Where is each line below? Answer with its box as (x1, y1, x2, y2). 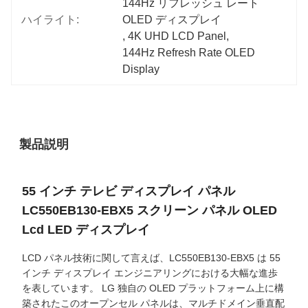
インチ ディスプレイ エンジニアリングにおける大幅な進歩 (22, 267, 278, 278)
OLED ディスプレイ (122, 14, 222, 25)
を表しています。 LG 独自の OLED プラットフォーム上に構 (22, 283, 284, 294)
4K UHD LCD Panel (128, 30, 227, 42)
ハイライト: (21, 14, 79, 25)
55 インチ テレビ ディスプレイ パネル (22, 184, 235, 198)
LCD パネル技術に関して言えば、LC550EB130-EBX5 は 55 (22, 252, 280, 263)
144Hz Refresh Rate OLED (122, 47, 256, 58)
